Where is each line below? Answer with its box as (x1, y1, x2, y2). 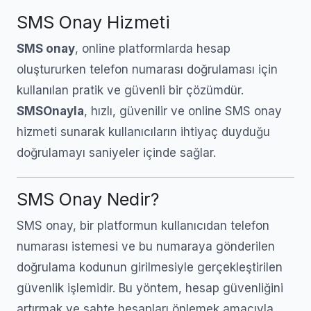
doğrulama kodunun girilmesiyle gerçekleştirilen (17, 260, 283, 274)
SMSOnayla (17, 104, 84, 118)
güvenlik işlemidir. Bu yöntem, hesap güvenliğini (17, 281, 283, 295)
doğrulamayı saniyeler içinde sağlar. (17, 146, 216, 160)
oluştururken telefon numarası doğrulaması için (17, 62, 278, 76)
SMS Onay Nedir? (17, 189, 159, 210)
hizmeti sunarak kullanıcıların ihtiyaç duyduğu (17, 125, 270, 139)
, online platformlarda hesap (75, 42, 230, 56)
